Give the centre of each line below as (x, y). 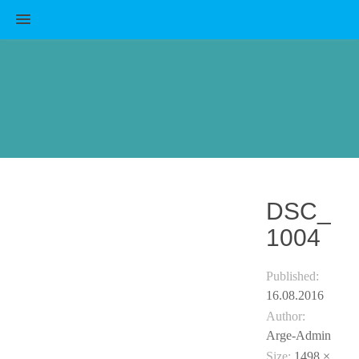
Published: (293, 276)
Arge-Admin (299, 335)
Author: (286, 316)
